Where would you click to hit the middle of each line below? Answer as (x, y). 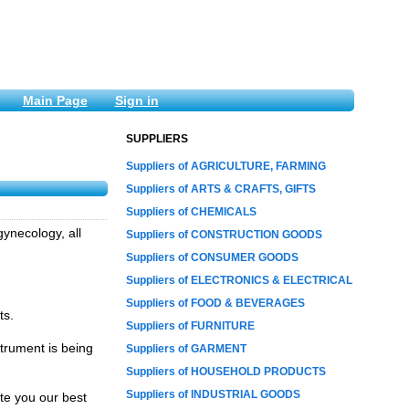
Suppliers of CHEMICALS (191, 212)
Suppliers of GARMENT (186, 349)
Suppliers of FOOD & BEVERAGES (215, 303)
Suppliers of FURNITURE (190, 326)
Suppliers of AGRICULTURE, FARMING (226, 166)
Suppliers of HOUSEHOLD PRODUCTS (226, 372)
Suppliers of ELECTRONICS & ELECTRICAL (239, 280)
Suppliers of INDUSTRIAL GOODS (213, 394)
